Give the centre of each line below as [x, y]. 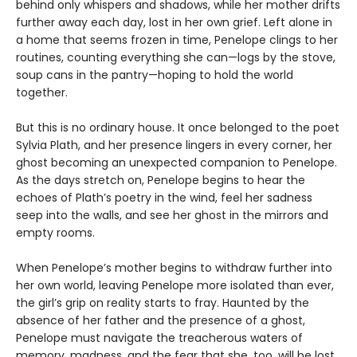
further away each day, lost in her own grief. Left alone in [174, 22]
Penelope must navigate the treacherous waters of [159, 337]
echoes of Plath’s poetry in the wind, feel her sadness [164, 197]
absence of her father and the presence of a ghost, [161, 320]
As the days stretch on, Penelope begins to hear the [161, 180]
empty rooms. [55, 232]
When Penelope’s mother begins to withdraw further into [174, 267]
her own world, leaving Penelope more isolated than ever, [175, 285]
